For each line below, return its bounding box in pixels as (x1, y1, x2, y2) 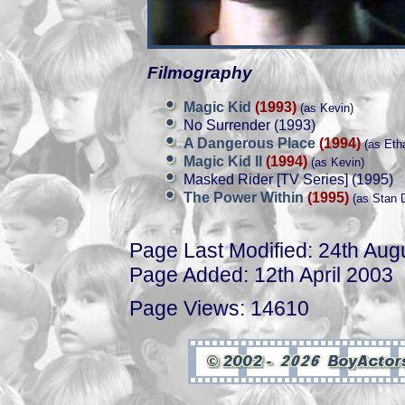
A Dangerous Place (184, 136, 319, 151)
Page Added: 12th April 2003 (129, 263, 393, 287)
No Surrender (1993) (184, 118, 316, 133)
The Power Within (184, 190, 307, 205)
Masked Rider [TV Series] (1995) (184, 172, 393, 187)
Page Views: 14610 (129, 296, 309, 320)
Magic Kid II (184, 154, 266, 169)
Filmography (147, 63, 252, 82)
